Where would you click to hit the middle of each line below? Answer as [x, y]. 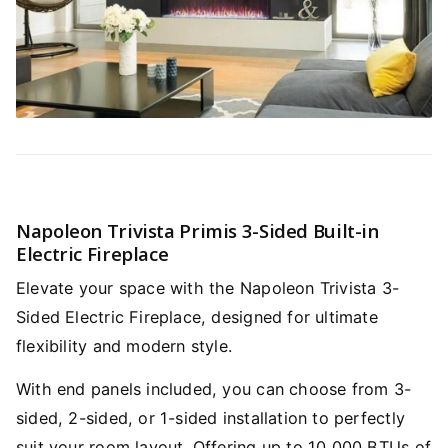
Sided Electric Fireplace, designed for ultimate [197, 317]
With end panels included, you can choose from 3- [214, 389]
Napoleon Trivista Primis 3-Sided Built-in [197, 230]
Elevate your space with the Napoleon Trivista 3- [208, 288]
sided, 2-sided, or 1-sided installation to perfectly [210, 418]
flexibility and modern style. [124, 346]
